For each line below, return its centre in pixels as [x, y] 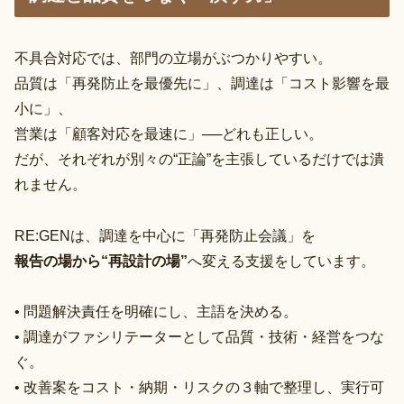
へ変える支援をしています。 [281, 261]
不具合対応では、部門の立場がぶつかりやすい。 [173, 59]
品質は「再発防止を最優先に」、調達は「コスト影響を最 [202, 84]
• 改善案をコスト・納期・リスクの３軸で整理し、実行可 [199, 387]
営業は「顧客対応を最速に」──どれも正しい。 [169, 134]
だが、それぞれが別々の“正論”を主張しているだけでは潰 [199, 160]
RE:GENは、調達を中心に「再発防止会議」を [165, 235]
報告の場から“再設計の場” [101, 261]
